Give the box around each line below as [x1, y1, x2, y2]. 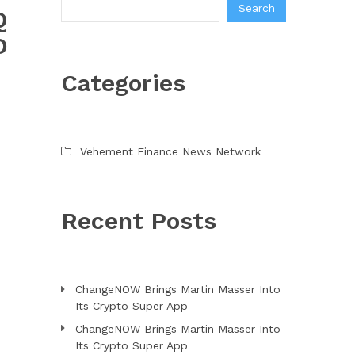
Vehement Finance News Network [79, 144, 261, 158]
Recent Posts [60, 206, 216, 235]
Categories [60, 68, 185, 97]
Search [239, 2, 275, 15]
